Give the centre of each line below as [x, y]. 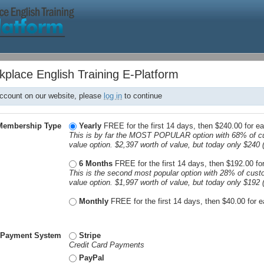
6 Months [96, 163]
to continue [142, 96]
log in [113, 96]
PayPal [92, 258]
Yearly [90, 126]
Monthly [94, 201]
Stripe [90, 235]
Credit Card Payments [107, 245]
